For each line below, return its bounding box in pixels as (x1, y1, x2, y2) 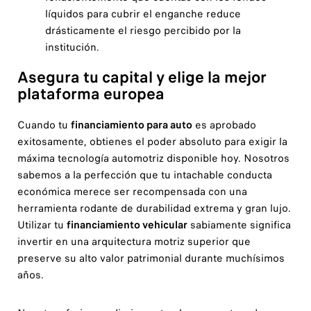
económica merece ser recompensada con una (17, 183, 247, 199)
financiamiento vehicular (66, 217, 187, 233)
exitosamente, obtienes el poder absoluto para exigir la (17, 133, 287, 149)
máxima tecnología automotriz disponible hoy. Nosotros (17, 150, 289, 166)
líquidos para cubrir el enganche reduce (44, 6, 241, 22)
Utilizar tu (17, 217, 67, 233)
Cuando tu (17, 117, 71, 133)
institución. (44, 40, 99, 55)
